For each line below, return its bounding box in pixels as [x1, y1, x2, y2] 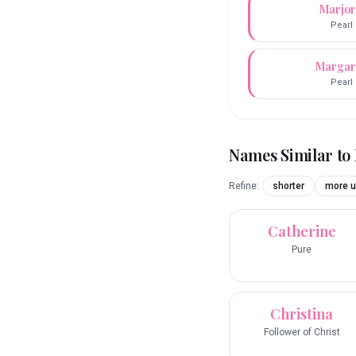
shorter [273, 180, 304, 192]
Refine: [229, 180, 259, 192]
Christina [270, 304, 333, 324]
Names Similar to [229, 144, 354, 166]
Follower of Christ [263, 327, 340, 339]
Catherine [267, 222, 336, 242]
